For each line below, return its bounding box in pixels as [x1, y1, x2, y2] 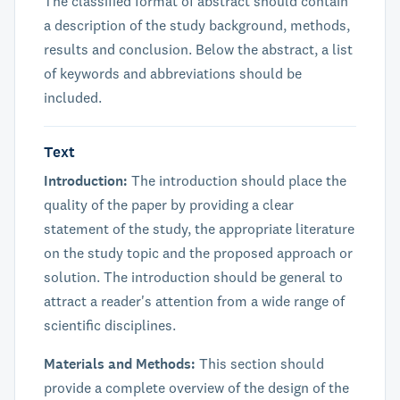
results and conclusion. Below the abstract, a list [44, 40, 353, 58]
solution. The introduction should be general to [44, 268, 343, 286]
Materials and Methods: [44, 354, 199, 373]
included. [44, 88, 102, 106]
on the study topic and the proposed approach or [44, 244, 353, 262]
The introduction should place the [131, 171, 346, 189]
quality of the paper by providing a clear [44, 196, 294, 213]
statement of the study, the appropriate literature [44, 220, 354, 237]
